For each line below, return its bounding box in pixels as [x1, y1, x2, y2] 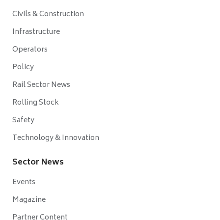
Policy [12, 61, 34, 74]
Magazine [12, 194, 46, 207]
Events [12, 176, 35, 189]
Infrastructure [12, 26, 60, 39]
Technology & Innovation [12, 132, 99, 145]
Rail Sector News [12, 79, 70, 92]
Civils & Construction [12, 8, 84, 21]
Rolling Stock [12, 97, 59, 110]
